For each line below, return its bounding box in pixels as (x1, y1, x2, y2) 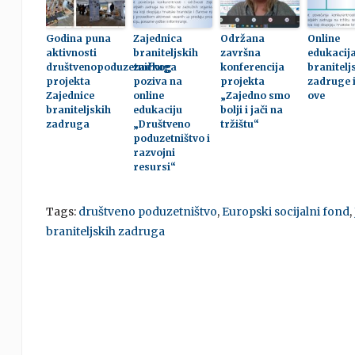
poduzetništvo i (132, 132, 210, 144)
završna (219, 47, 261, 59)
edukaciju (132, 104, 182, 116)
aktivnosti (45, 47, 97, 59)
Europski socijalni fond (221, 204, 349, 219)
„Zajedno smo (219, 90, 290, 101)
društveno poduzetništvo (78, 204, 217, 219)
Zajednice (45, 90, 94, 101)
